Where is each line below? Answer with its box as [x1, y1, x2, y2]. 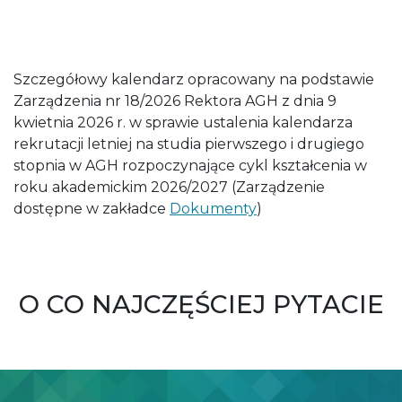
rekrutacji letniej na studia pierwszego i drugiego [13, 135, 364, 153]
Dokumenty [170, 199, 257, 217]
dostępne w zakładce [13, 199, 170, 217]
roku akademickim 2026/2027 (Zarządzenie [13, 178, 325, 196]
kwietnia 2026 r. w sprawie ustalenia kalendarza [13, 113, 353, 131]
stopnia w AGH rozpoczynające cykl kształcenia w [13, 156, 367, 174]
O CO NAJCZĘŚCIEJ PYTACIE [18, 288, 384, 319]
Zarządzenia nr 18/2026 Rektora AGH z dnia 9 [13, 92, 336, 109]
